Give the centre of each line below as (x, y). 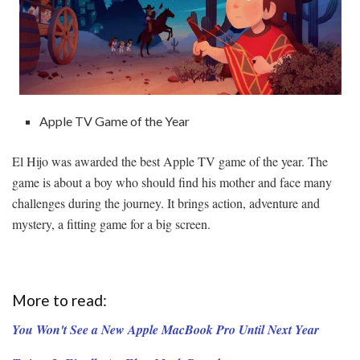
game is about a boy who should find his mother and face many (172, 182)
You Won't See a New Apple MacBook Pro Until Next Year (166, 330)
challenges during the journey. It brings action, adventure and (166, 203)
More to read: (59, 300)
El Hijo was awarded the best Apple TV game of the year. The (170, 162)
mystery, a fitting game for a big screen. (111, 224)
